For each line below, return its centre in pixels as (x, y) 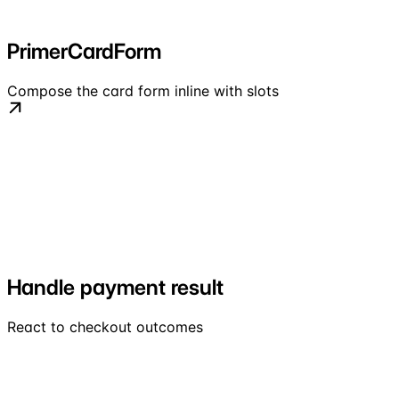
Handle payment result (115, 287)
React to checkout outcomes (105, 326)
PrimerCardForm (84, 51)
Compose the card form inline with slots (143, 90)
